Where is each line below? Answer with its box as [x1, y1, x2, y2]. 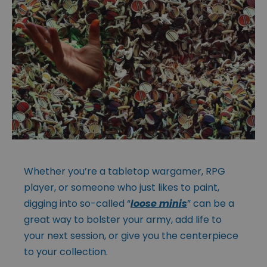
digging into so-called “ [24, 196, 131, 210]
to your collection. [24, 244, 108, 259]
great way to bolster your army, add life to [24, 212, 222, 226]
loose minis [131, 196, 187, 210]
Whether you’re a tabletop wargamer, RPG [24, 164, 225, 178]
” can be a [187, 196, 234, 210]
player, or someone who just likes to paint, [24, 180, 219, 194]
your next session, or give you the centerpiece [24, 228, 238, 243]
